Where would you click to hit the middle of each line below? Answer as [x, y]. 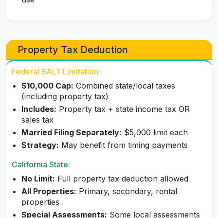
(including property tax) [65, 97]
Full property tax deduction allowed [122, 179]
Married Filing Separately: [72, 133]
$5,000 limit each [155, 133]
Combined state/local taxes [124, 86]
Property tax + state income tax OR [123, 109]
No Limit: [38, 179]
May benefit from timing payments [123, 145]
